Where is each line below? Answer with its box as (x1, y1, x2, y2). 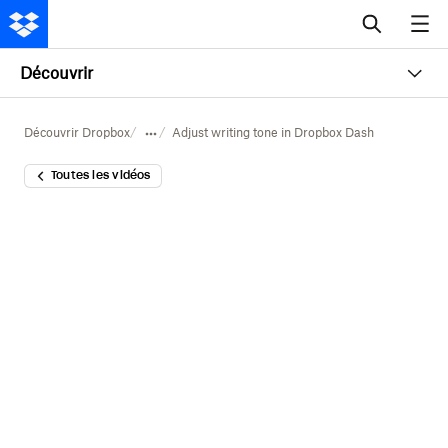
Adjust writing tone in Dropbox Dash (171, 125, 374, 140)
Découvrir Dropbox (23, 125, 130, 140)
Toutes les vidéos (50, 170, 151, 181)
